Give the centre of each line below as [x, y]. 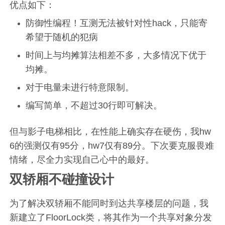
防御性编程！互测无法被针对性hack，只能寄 [117, 23]
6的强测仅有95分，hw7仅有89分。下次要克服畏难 [112, 145]
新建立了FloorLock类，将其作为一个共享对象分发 [111, 217]
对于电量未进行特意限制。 [80, 87]
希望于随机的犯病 [62, 37]
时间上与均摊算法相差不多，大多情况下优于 [116, 55]
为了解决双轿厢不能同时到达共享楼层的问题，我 [109, 203]
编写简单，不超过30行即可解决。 [94, 105]
